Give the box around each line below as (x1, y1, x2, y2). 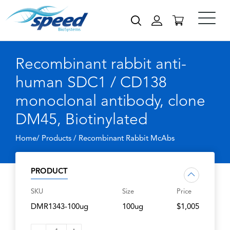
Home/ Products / (15, 135, 79, 143)
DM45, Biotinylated (15, 112, 147, 128)
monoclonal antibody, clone (15, 94, 205, 109)
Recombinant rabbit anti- (15, 57, 186, 72)
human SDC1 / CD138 (15, 75, 167, 91)
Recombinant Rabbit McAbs (79, 135, 175, 143)
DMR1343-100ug (31, 203, 88, 211)
